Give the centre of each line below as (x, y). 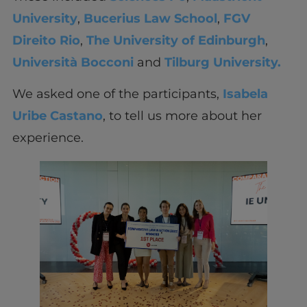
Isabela (243, 94)
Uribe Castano (57, 116)
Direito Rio (46, 41)
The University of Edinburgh (175, 41)
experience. (48, 138)
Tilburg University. (222, 63)
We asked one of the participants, (115, 94)
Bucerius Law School (150, 19)
